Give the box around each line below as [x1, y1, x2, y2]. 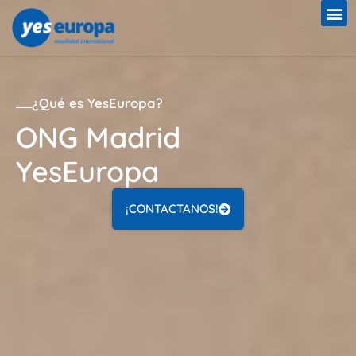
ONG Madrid [16, 119, 180, 155]
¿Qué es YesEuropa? [32, 95, 163, 111]
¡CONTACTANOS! [126, 201, 219, 216]
